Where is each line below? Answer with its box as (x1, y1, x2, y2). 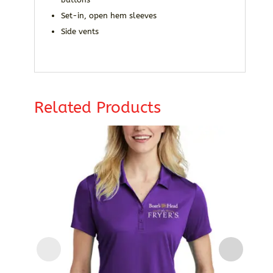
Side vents (60, 27, 99, 37)
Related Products (34, 98, 161, 118)
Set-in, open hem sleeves (60, 11, 157, 21)
